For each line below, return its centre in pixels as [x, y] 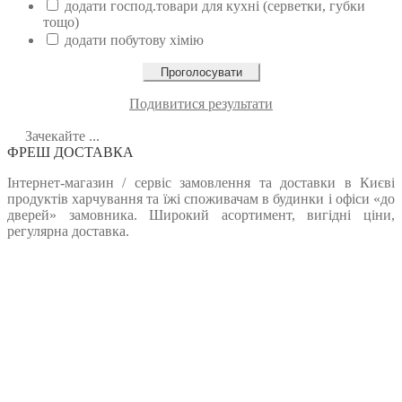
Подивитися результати [201, 104]
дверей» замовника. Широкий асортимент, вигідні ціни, [201, 215]
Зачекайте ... [61, 136]
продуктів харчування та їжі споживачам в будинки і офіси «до [201, 199]
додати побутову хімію [134, 40]
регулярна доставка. [68, 232]
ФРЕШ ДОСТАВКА [70, 153]
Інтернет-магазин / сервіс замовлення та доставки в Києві [201, 183]
